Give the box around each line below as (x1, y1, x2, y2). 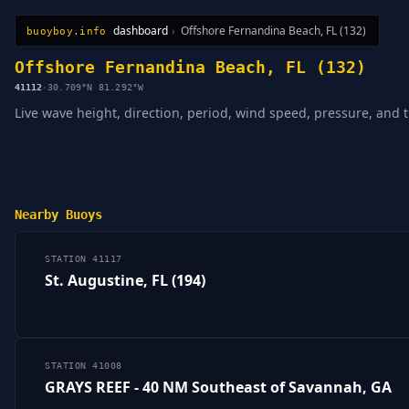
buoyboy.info (26, 24, 107, 37)
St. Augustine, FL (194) (45, 270, 205, 291)
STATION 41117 (45, 254, 122, 265)
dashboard (113, 23, 169, 38)
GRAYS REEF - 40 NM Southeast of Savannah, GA (45, 377, 392, 398)
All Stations (14, 29, 90, 49)
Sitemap (130, 29, 186, 49)
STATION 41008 (45, 361, 122, 372)
